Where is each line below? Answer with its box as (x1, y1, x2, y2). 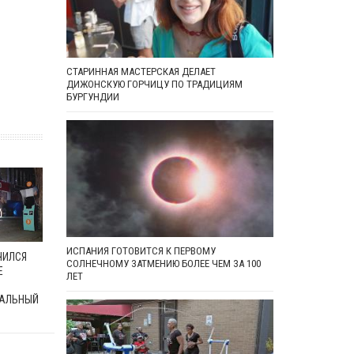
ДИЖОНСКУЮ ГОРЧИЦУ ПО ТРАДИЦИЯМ (66, 78, 243, 91)
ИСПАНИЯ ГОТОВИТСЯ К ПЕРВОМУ (66, 245, 216, 257)
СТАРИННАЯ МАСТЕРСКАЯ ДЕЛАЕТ (66, 66, 216, 78)
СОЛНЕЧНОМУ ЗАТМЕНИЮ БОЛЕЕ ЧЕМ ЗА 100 (66, 258, 261, 269)
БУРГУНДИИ (66, 91, 119, 104)
